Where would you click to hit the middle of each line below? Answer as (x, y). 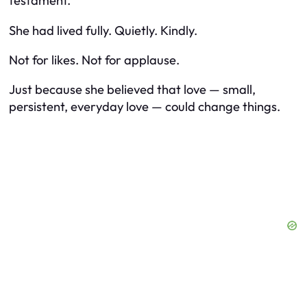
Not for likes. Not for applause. (94, 60)
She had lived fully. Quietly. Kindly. (103, 30)
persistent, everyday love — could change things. (145, 107)
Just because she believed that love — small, (132, 90)
